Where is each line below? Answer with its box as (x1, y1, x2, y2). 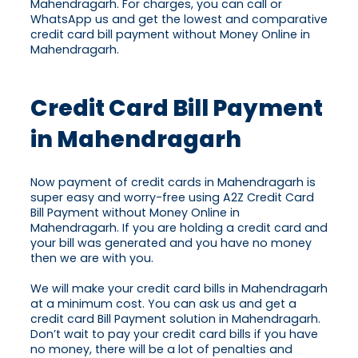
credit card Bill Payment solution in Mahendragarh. (30, 311, 320, 328)
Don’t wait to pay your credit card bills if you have (30, 326, 318, 343)
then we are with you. (30, 250, 153, 267)
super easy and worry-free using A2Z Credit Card (30, 189, 314, 206)
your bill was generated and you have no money (30, 235, 312, 252)
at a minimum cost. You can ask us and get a (30, 296, 296, 312)
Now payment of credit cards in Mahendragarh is (30, 174, 316, 191)
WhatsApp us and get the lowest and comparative (30, 11, 328, 28)
